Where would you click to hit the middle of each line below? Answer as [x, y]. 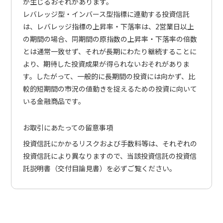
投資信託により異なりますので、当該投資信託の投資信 [110, 156]
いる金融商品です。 [54, 101]
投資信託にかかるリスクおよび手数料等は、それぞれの [110, 143]
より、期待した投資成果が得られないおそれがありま [106, 63]
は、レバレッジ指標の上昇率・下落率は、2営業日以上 [108, 26]
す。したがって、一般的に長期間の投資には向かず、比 [109, 76]
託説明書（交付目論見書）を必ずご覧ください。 [99, 168]
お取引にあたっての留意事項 [68, 127]
